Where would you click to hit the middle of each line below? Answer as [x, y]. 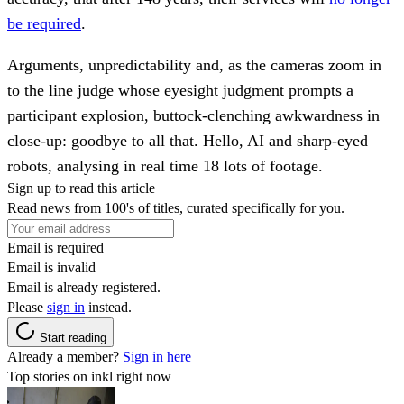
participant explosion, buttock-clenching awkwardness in [193, 115]
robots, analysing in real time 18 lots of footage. [165, 165]
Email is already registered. [84, 287]
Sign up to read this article [81, 188]
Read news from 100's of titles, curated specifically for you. [176, 207]
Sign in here [157, 356]
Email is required [55, 247]
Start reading [73, 337]
